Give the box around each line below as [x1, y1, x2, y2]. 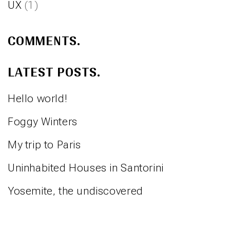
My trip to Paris [8, 138, 81, 151]
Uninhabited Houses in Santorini [8, 161, 164, 174]
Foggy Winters [8, 115, 78, 128]
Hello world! [8, 92, 68, 105]
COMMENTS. [8, 34, 81, 48]
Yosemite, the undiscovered [8, 184, 143, 197]
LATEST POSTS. [8, 65, 101, 80]
